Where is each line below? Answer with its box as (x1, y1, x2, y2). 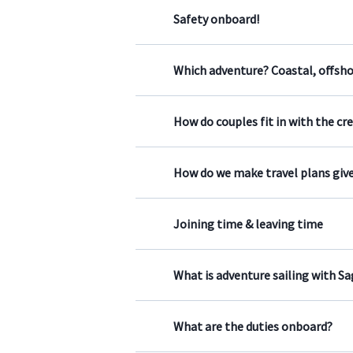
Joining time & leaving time (173, 215, 323, 232)
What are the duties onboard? (173, 318, 333, 334)
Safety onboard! (173, 10, 259, 27)
